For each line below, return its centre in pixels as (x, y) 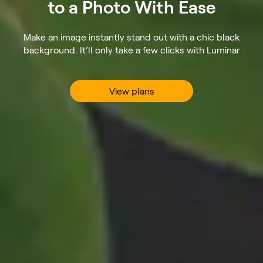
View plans (131, 91)
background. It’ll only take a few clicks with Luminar (131, 50)
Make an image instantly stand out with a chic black (131, 37)
